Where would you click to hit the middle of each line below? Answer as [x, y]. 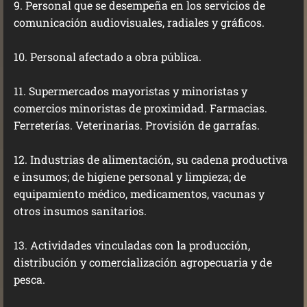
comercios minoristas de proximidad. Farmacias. [140, 108]
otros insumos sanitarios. [80, 211]
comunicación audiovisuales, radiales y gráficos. [139, 22]
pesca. [29, 279]
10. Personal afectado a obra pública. [108, 57]
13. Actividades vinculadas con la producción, [132, 245]
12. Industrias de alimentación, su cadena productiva [151, 159]
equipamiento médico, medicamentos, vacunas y [139, 194]
